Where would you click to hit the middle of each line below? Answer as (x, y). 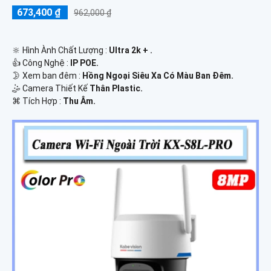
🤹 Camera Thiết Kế (51, 88)
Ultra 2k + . (131, 50)
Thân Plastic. (116, 88)
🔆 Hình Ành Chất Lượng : (60, 50)
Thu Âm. (79, 101)
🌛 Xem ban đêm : (47, 75)
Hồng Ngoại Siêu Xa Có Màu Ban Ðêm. (158, 75)
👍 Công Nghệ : (41, 63)
